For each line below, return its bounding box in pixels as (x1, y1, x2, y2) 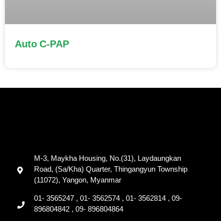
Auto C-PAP (15, 38, 69, 51)
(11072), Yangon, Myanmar (34, 176, 121, 186)
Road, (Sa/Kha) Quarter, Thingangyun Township (34, 165, 187, 175)
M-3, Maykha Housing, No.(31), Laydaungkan (34, 154, 181, 164)
